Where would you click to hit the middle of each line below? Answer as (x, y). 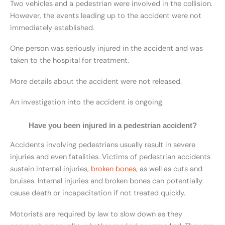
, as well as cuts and (169, 169)
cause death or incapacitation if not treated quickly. (98, 193)
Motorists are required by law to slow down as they (96, 214)
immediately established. (52, 28)
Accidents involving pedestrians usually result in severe (103, 145)
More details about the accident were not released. (96, 81)
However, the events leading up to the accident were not (106, 16)
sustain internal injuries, (50, 169)
